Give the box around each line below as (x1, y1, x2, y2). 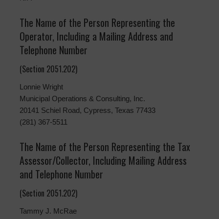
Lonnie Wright (20, 83, 63, 91)
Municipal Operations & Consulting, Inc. (20, 94, 145, 103)
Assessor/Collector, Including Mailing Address (20, 153, 187, 168)
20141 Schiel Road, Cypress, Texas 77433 (20, 106, 155, 115)
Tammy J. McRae (20, 207, 77, 216)
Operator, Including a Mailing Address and (20, 29, 173, 44)
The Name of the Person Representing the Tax (20, 139, 190, 154)
